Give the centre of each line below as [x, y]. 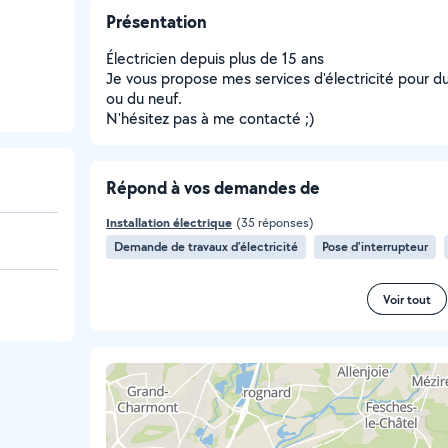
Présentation [156, 21]
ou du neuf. [144, 98]
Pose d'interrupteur [375, 246]
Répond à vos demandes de [213, 187]
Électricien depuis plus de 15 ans [215, 58]
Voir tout [407, 299]
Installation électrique [169, 222]
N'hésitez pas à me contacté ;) [210, 118]
